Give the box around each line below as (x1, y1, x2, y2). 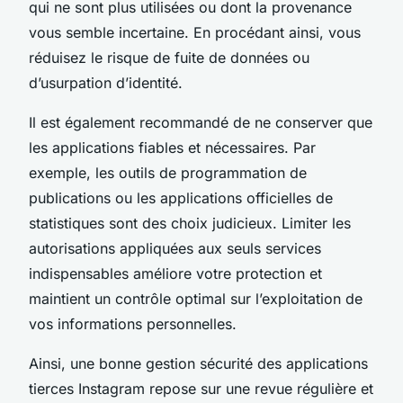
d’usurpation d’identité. (29, 73, 183, 92)
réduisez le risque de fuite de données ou (29, 48, 309, 67)
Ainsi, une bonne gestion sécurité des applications (29, 354, 368, 372)
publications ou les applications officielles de (29, 188, 333, 207)
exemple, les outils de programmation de (29, 163, 307, 182)
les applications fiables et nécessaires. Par (29, 138, 316, 157)
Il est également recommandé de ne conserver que (29, 112, 372, 131)
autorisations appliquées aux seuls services (29, 238, 321, 257)
